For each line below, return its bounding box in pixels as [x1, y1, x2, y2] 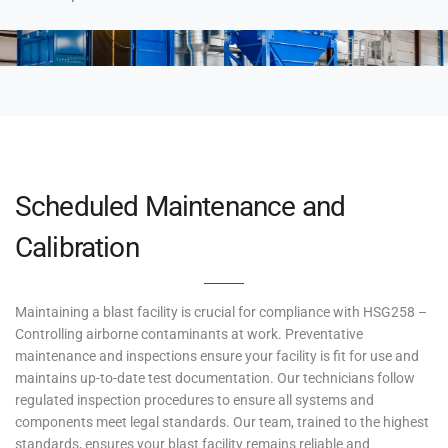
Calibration [15, 231, 139, 264]
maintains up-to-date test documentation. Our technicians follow [15, 370, 415, 386]
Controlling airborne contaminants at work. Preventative [15, 326, 363, 342]
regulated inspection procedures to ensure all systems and [15, 392, 374, 408]
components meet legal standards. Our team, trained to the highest [15, 414, 429, 430]
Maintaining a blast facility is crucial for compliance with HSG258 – [15, 304, 427, 320]
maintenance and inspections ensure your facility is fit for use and [15, 348, 419, 364]
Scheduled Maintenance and [15, 190, 346, 223]
